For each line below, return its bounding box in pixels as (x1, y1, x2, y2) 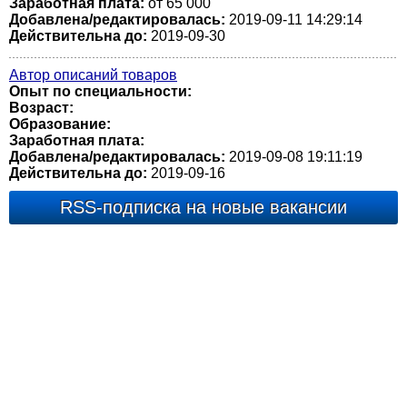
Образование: (9, 116, 111, 132)
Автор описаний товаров (9, 67, 177, 83)
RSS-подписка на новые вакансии (60, 197, 347, 217)
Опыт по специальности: (9, 84, 192, 99)
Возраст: (9, 100, 74, 115)
